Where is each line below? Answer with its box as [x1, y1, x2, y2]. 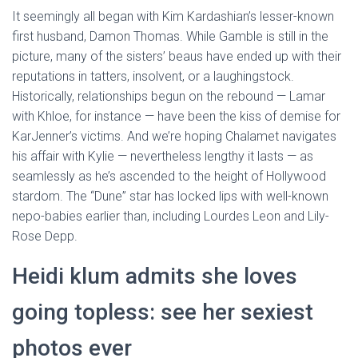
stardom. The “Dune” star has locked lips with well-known [12, 189, 328, 204]
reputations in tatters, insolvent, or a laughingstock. [12, 69, 294, 84]
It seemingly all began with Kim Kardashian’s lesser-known [12, 9, 334, 24]
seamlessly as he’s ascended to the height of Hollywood [12, 169, 326, 184]
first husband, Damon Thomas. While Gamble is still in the [12, 29, 328, 44]
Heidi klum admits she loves [12, 263, 297, 289]
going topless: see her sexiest [12, 299, 313, 325]
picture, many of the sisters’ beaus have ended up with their [12, 49, 341, 64]
